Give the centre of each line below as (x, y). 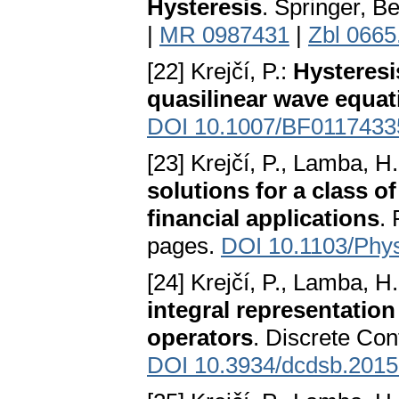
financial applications (263, 219)
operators (200, 338)
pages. (184, 246)
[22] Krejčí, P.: (220, 72)
